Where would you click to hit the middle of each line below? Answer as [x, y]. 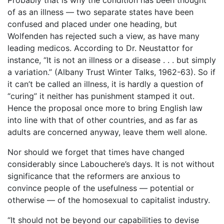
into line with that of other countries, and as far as [102, 120]
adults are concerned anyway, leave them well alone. [107, 132]
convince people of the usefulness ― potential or [101, 188]
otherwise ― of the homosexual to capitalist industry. [109, 200]
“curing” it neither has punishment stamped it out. [101, 96]
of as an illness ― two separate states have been [100, 12]
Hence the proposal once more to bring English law [105, 108]
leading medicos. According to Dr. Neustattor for [100, 48]
